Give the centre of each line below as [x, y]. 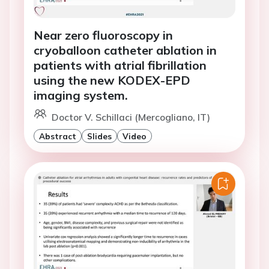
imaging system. [81, 95]
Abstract [58, 136]
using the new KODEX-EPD [112, 80]
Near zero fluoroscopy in [103, 35]
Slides [99, 136]
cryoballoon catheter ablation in [125, 50]
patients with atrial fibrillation [120, 65]
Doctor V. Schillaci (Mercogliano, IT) [131, 117]
